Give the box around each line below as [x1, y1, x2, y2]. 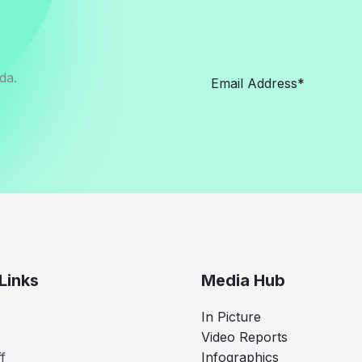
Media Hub [201, 271, 285, 291]
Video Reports [201, 329, 288, 346]
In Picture [201, 309, 261, 326]
